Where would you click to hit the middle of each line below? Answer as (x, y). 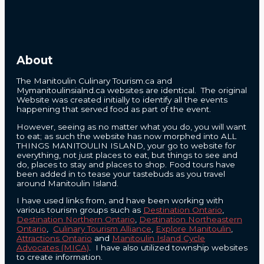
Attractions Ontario (54, 238)
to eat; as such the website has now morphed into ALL (126, 136)
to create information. (60, 257)
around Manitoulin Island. (67, 183)
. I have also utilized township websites (168, 248)
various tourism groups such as (80, 210)
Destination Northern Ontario (76, 220)
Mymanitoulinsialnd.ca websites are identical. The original (132, 90)
